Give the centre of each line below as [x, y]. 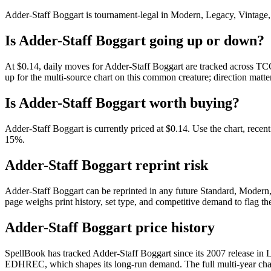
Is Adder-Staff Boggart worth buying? [122, 103]
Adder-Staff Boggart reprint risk [106, 165]
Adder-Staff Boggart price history [110, 227]
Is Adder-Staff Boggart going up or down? [135, 41]
